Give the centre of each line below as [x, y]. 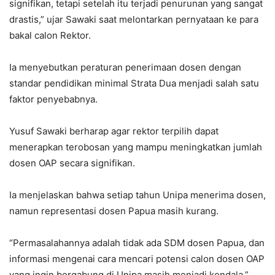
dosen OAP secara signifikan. [72, 163]
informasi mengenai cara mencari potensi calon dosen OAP [137, 259]
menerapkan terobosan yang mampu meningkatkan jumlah [136, 147]
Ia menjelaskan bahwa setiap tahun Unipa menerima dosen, [137, 195]
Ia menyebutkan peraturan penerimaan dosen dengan [125, 67]
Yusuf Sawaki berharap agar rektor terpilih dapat [114, 131]
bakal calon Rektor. [50, 35]
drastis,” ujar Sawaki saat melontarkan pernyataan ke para [134, 19]
